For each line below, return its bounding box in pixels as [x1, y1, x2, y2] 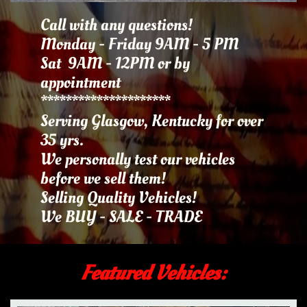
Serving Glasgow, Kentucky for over [40, 110, 263, 132]
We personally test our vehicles [40, 148, 235, 171]
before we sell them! [40, 167, 166, 190]
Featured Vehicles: [80, 259, 227, 287]
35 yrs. [40, 129, 84, 151]
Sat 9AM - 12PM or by [40, 52, 190, 75]
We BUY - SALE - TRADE [40, 206, 209, 228]
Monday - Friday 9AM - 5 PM [40, 33, 238, 56]
